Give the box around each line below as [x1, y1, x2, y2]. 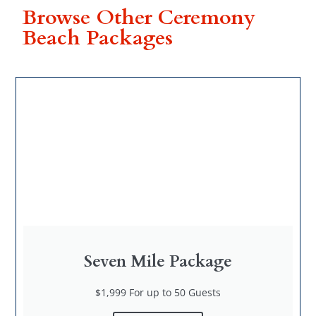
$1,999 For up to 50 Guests [95, 285, 221, 299]
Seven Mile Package [84, 250, 232, 272]
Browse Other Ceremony [23, 3, 257, 32]
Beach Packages [23, 23, 174, 52]
